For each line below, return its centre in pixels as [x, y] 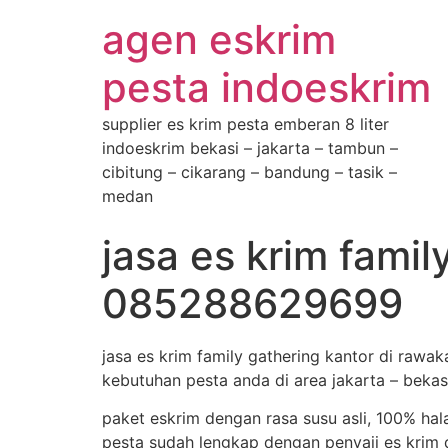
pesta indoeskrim [266, 87]
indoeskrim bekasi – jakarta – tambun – [250, 148]
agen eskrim [219, 39]
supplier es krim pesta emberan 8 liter [245, 124]
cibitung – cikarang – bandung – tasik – [249, 172]
